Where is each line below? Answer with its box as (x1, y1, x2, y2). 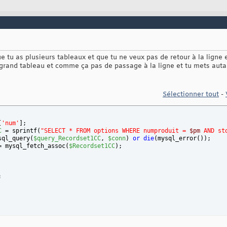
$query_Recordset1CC (33, 134, 101, 142)
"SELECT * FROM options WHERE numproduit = (41, 127, 190, 134)
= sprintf (2, 127, 37, 134)
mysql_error (158, 134, 197, 142)
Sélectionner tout (163, 90, 219, 99)
